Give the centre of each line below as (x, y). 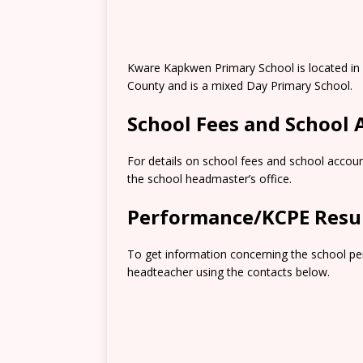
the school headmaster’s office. (209, 179)
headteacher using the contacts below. (228, 272)
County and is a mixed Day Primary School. (240, 85)
